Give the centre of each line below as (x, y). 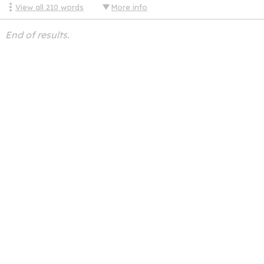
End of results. (37, 35)
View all (31, 7)
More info (130, 7)
